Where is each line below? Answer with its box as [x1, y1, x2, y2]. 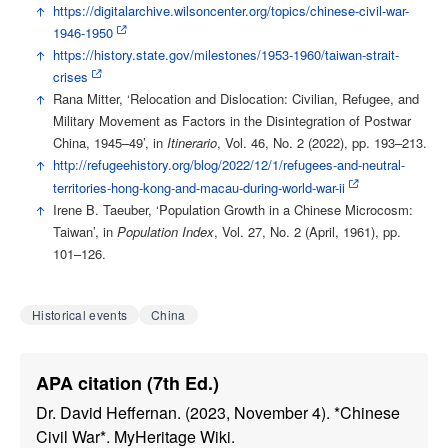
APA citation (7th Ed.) [36, 369, 219, 396]
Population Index [116, 221, 214, 241]
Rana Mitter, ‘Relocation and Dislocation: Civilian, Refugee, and [52, 89, 419, 109]
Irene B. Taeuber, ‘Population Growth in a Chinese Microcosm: [52, 199, 413, 219]
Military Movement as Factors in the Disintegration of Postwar [52, 111, 411, 131]
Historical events [32, 305, 128, 323]
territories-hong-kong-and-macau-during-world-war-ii [52, 177, 345, 197]
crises [52, 67, 88, 87]
